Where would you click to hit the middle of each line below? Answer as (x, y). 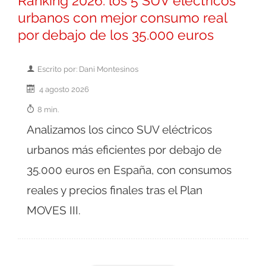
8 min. (48, 110)
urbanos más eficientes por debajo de (124, 150)
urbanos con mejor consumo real (122, 18)
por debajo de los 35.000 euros (116, 35)
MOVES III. (54, 210)
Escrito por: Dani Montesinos (88, 69)
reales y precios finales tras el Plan (115, 190)
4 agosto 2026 (63, 89)
